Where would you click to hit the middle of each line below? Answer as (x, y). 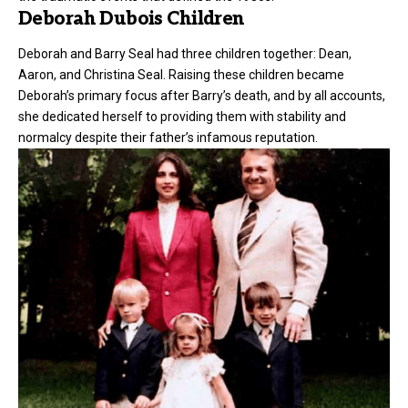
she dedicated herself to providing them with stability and (182, 116)
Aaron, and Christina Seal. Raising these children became (181, 74)
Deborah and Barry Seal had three (117, 53)
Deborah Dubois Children (132, 20)
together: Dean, (306, 53)
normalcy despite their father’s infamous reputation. (168, 137)
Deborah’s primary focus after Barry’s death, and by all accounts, (202, 95)
